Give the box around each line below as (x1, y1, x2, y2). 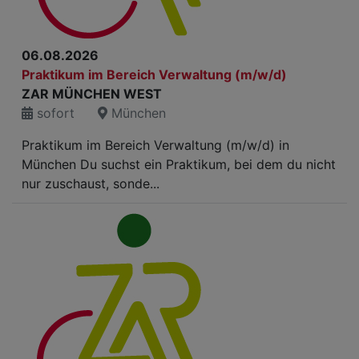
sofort (33, 105, 75, 121)
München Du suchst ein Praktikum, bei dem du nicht (22, 156, 336, 172)
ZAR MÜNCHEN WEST (22, 86, 162, 102)
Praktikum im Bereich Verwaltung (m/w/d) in (22, 137, 289, 153)
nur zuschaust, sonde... (22, 175, 159, 192)
